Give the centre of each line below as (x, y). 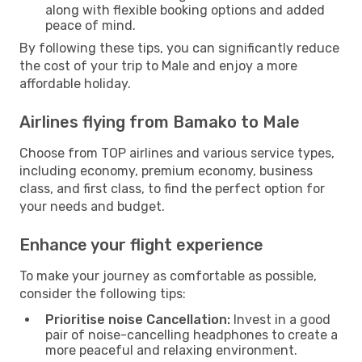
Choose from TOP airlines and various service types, (177, 153)
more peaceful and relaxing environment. (171, 350)
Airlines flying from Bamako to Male (160, 122)
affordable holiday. (75, 83)
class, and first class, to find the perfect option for (172, 188)
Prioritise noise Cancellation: (138, 319)
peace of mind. (90, 25)
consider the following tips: (103, 293)
